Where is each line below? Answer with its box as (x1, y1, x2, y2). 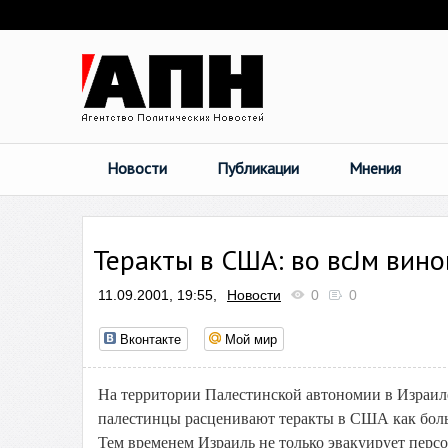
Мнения (349, 158, 401, 178)
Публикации (217, 158, 299, 178)
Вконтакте (120, 329, 181, 348)
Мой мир (225, 329, 277, 348)
